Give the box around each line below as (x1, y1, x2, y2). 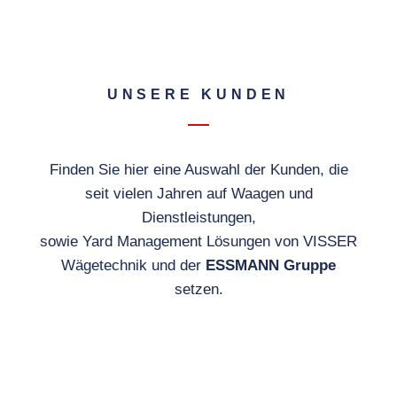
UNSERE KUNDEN (106, 87, 291, 102)
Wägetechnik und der (61, 256, 206, 274)
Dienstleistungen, (141, 208, 256, 226)
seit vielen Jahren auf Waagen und (84, 184, 313, 202)
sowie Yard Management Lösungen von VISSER (40, 232, 357, 250)
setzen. (174, 280, 223, 298)
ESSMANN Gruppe (206, 256, 336, 274)
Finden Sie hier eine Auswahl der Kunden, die (49, 160, 348, 178)
